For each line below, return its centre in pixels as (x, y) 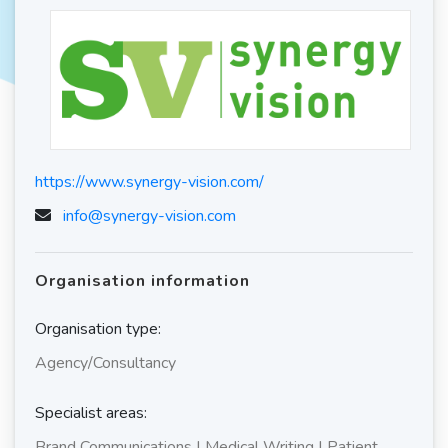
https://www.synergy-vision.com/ (149, 182)
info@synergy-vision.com (149, 216)
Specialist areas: (91, 413)
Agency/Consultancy (105, 363)
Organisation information (142, 281)
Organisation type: (98, 329)
